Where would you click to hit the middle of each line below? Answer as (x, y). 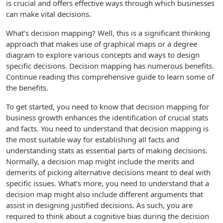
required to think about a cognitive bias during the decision (108, 216)
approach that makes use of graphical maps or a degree (102, 44)
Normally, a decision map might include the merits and (100, 161)
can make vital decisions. (49, 14)
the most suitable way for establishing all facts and (93, 139)
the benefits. (27, 88)
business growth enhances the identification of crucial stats (107, 117)
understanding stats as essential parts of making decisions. (107, 150)
